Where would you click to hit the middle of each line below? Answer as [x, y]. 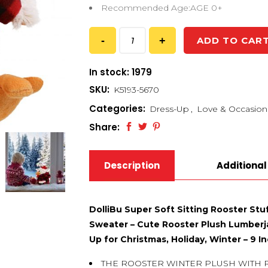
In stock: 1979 [121, 72]
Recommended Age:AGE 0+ [162, 8]
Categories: [118, 109]
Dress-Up [169, 109]
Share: [104, 127]
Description [132, 165]
